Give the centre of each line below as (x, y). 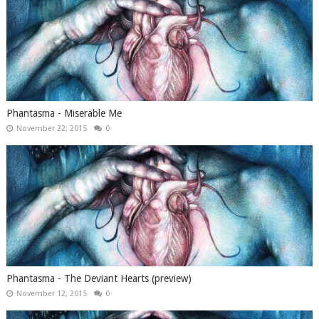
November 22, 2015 (51, 129)
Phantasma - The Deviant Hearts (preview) (99, 279)
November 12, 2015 (51, 294)
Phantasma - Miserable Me (64, 114)
